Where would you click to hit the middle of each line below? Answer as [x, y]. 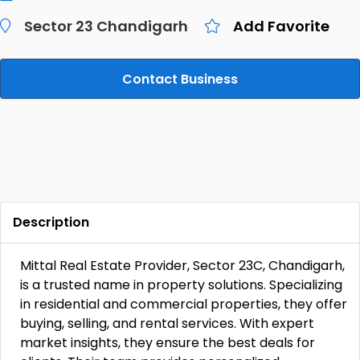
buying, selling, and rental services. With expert [167, 323]
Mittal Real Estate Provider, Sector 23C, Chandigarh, [182, 266]
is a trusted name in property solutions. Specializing [181, 285]
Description [51, 222]
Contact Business [180, 79]
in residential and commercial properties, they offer [184, 304]
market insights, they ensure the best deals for [168, 343]
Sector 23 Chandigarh [106, 26]
